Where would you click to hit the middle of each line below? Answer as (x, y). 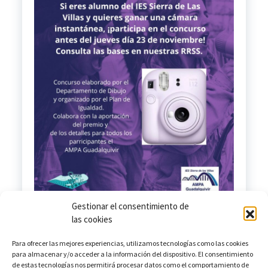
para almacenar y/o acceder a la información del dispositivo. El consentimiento (133, 254)
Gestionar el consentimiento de (130, 206)
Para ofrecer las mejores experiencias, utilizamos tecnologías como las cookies (130, 243)
